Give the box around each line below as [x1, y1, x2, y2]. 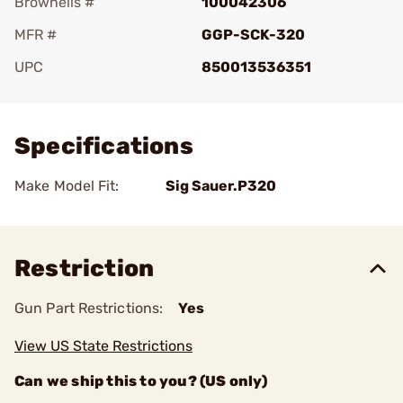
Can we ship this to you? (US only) [14, 372, 267, 390]
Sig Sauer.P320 [166, 177, 276, 194]
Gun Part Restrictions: [14, 300, 164, 317]
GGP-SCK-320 [201, 26, 305, 43]
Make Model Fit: [14, 177, 120, 194]
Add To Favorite [40, 84, 146, 101]
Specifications [14, 132, 193, 160]
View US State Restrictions [14, 337, 193, 354]
